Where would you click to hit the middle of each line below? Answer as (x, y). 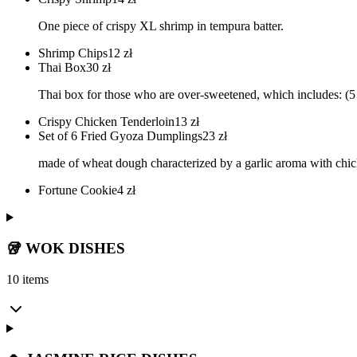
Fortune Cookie (78, 190)
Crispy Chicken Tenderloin (106, 122)
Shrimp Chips (73, 53)
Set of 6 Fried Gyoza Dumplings (120, 136)
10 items (27, 279)
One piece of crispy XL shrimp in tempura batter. (161, 26)
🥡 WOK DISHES (66, 248)
